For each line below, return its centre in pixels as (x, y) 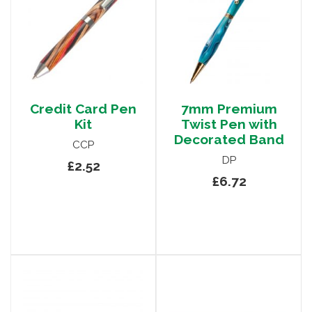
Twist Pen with (229, 124)
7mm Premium (229, 109)
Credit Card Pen (83, 109)
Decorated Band (229, 140)
